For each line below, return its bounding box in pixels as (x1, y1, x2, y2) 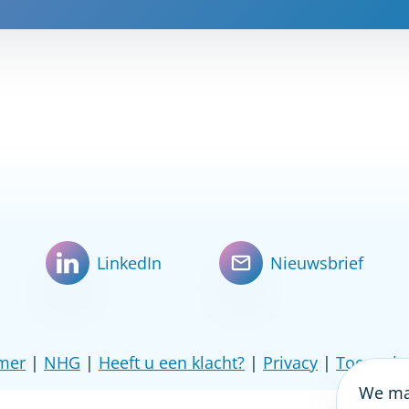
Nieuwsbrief (270, 252, 363, 274)
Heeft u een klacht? (99, 351, 245, 373)
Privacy (263, 351, 318, 373)
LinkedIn (97, 252, 162, 274)
